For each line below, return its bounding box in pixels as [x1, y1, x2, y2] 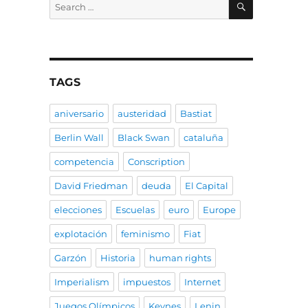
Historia [100, 252, 135, 264]
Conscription [127, 156, 185, 168]
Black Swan [117, 132, 170, 144]
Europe [202, 204, 236, 216]
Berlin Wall [54, 132, 104, 144]
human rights [148, 252, 211, 264]
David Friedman [54, 180, 128, 192]
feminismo [120, 228, 170, 240]
